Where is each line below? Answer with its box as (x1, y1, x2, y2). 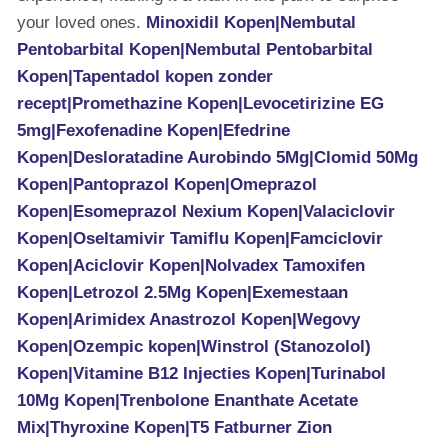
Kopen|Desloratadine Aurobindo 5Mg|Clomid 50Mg (17, 148, 418, 167)
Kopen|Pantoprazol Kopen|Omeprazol (17, 175, 317, 194)
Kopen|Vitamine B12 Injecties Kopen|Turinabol (17, 364, 386, 383)
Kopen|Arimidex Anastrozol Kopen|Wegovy (17, 310, 360, 329)
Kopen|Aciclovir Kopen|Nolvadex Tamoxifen (17, 256, 365, 275)
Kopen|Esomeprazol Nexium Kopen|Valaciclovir (17, 202, 395, 221)
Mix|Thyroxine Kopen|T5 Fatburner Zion (17, 418, 332, 437)
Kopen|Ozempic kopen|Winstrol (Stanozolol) (17, 337, 371, 356)
